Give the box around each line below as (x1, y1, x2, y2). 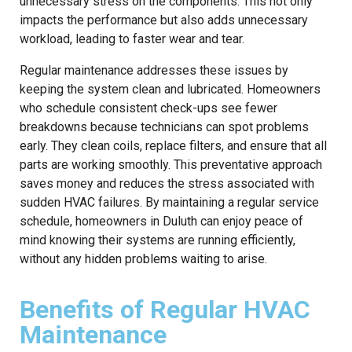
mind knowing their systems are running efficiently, (20, 232, 295, 247)
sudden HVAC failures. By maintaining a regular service (20, 194, 319, 210)
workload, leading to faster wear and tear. (20, 31, 244, 46)
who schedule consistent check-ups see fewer (20, 100, 277, 115)
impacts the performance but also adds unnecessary (20, 12, 308, 27)
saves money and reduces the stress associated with (20, 175, 314, 191)
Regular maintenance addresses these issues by (20, 62, 288, 78)
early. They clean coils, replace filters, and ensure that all (20, 137, 327, 153)
